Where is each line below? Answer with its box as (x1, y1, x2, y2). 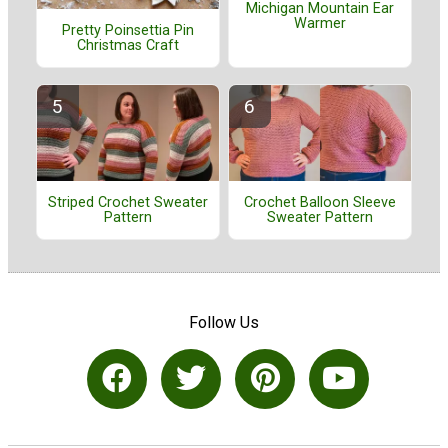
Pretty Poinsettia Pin (62, 21, 194, 39)
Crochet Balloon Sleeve (244, 194, 396, 211)
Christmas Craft (77, 36, 179, 54)
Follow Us (189, 313, 259, 333)
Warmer (294, 14, 346, 32)
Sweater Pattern (267, 209, 373, 226)
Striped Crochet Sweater (48, 194, 208, 211)
